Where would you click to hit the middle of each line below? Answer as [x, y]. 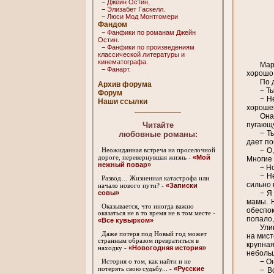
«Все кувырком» [126, 220]
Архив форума [125, 84]
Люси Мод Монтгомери [143, 16]
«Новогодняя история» [168, 248]
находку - [113, 248]
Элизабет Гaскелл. [136, 9]
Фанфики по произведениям [151, 47]
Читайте [158, 125]
